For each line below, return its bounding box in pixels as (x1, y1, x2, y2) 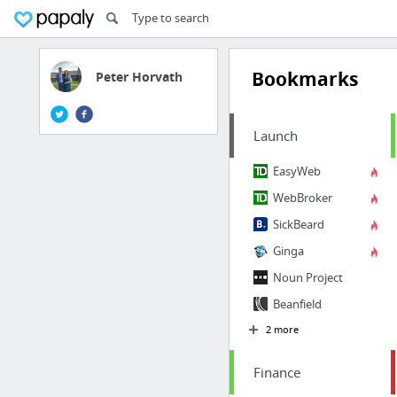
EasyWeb (272, 163, 321, 179)
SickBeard (272, 216, 324, 232)
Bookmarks (251, 66, 358, 92)
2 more (265, 323, 299, 336)
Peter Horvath (96, 68, 183, 85)
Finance (253, 363, 300, 381)
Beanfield (272, 296, 322, 312)
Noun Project (272, 269, 343, 285)
